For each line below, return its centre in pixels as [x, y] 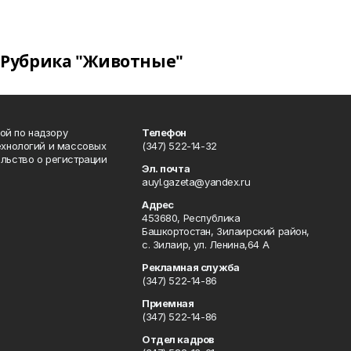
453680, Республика [191, 218]
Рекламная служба [191, 267]
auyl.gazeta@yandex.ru [196, 182]
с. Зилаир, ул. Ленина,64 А [206, 244]
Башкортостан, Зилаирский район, [226, 231]
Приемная [168, 303]
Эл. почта [166, 168]
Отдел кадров [178, 339]
